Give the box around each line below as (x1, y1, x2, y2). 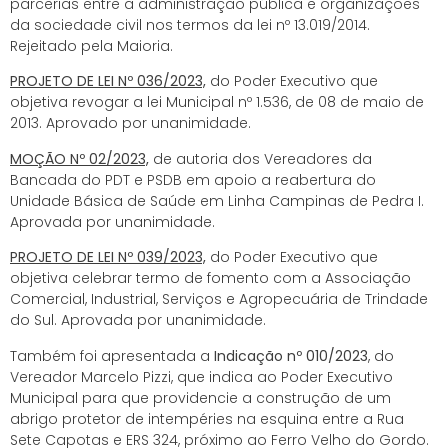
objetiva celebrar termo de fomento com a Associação (10, 268, 411, 289)
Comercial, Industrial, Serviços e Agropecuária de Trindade (10, 289, 428, 310)
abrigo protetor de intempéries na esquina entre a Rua (10, 408, 404, 429)
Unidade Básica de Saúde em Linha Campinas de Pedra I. (10, 190, 424, 211)
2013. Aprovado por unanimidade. (10, 113, 251, 134)
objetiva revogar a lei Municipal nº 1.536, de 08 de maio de (10, 92, 424, 113)
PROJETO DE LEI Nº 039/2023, (10, 247, 206, 268)
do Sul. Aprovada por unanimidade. (10, 310, 266, 331)
